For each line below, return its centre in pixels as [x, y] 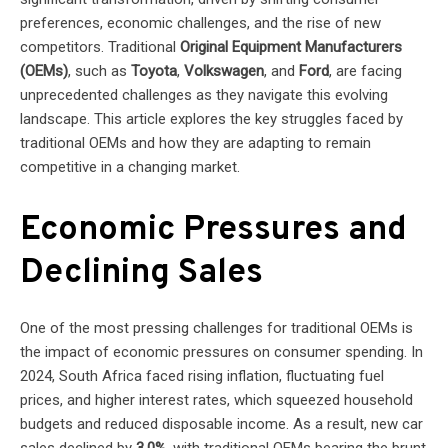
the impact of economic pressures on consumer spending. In [221, 351]
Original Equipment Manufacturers [291, 46]
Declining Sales [141, 273]
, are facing [365, 70]
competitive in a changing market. [130, 166]
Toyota [154, 70]
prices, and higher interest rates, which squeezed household [216, 399]
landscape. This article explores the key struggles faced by [211, 118]
